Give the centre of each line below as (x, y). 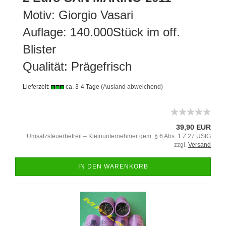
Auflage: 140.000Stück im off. (101, 32)
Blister (39, 49)
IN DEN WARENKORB (113, 166)
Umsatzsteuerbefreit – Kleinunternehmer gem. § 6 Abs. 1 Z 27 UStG (119, 136)
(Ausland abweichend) (132, 87)
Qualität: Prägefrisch (77, 66)
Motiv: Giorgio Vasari (80, 15)
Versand (200, 145)
